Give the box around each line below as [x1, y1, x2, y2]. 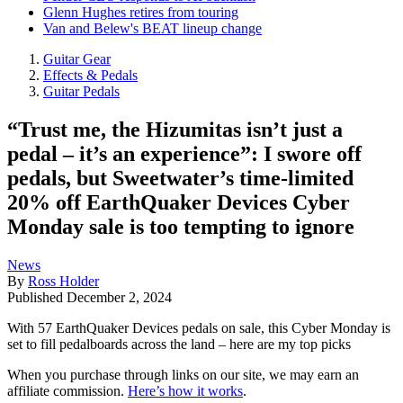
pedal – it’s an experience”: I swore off [7, 141, 362, 166]
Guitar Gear [43, 51, 111, 67]
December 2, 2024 [67, 289, 172, 305]
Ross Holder [28, 273, 99, 289]
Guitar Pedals [43, 84, 120, 99]
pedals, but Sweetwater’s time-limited [7, 166, 354, 190]
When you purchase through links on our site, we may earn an [7, 366, 359, 382]
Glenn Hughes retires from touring [43, 4, 238, 20]
